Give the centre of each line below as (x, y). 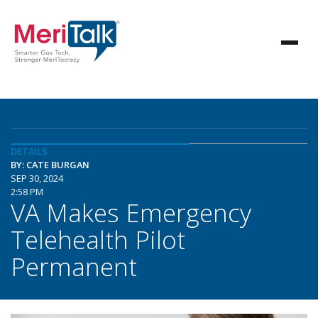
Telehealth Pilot (98, 239)
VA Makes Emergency (131, 212)
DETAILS (29, 151)
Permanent (74, 266)
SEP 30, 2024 (37, 178)
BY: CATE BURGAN (50, 165)
